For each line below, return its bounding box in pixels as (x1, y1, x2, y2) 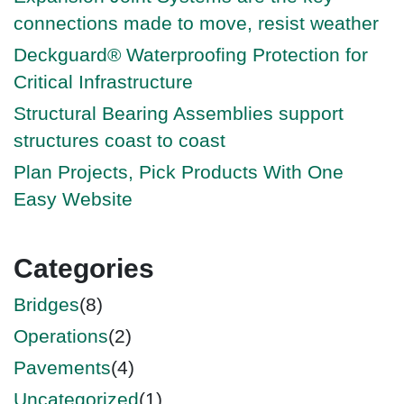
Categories (14, 252, 154, 283)
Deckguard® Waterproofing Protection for (14, 43, 368, 65)
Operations (14, 325, 108, 346)
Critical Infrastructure (14, 70, 193, 92)
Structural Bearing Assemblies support (14, 102, 344, 124)
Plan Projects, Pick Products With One (14, 161, 344, 182)
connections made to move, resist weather (14, 12, 379, 33)
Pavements (14, 356, 111, 378)
